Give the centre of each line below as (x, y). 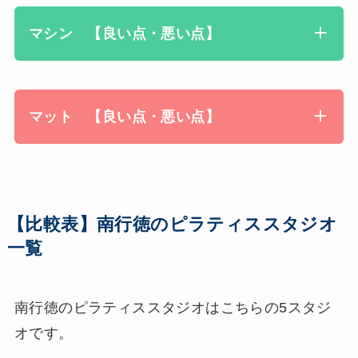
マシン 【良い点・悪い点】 (124, 34)
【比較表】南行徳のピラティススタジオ (172, 224)
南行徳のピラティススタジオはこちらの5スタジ (173, 307)
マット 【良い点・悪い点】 (124, 117)
